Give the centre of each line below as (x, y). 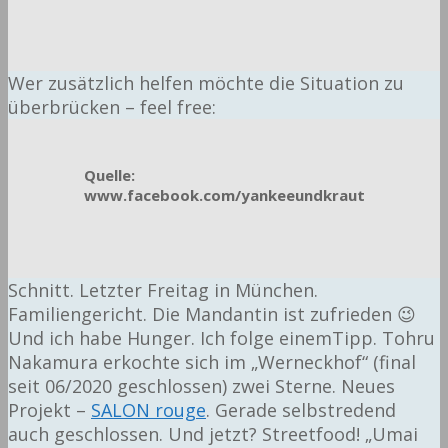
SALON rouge (148, 409)
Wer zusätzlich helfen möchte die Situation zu (206, 82)
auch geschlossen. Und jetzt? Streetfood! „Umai (213, 433)
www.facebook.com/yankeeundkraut (224, 195)
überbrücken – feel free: (112, 106)
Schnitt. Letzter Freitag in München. (163, 289)
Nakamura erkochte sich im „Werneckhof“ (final (212, 361)
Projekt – (49, 409)
